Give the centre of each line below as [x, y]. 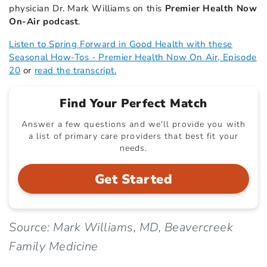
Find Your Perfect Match [133, 103]
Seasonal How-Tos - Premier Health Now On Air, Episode [133, 57]
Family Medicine [54, 246]
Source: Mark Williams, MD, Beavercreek [121, 227]
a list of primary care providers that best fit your [133, 136]
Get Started [133, 179]
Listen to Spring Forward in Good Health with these [121, 44]
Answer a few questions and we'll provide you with [133, 124]
